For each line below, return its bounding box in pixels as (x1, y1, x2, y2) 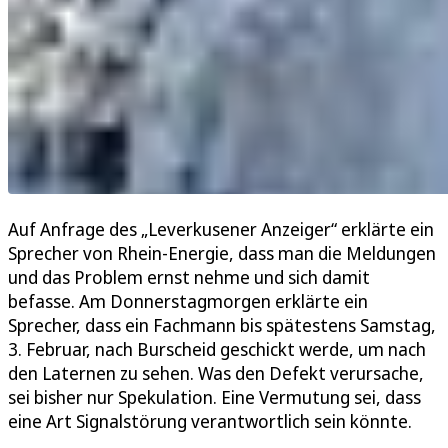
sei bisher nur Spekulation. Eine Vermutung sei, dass (8, 384, 421, 409)
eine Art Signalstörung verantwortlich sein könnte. (8, 408, 416, 433)
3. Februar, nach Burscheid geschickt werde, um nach (8, 336, 426, 361)
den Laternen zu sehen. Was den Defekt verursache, (8, 360, 424, 385)
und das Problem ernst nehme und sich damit (8, 264, 370, 289)
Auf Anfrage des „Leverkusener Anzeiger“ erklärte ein (8, 216, 434, 241)
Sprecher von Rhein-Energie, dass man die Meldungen (8, 240, 436, 265)
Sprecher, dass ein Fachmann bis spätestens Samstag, (8, 312, 436, 337)
